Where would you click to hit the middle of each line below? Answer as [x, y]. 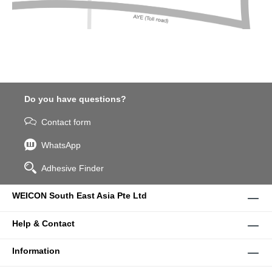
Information [36, 251]
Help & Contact [43, 224]
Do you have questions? [75, 99]
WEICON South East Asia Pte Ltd [80, 196]
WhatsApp [61, 145]
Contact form [66, 122]
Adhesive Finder [73, 168]
